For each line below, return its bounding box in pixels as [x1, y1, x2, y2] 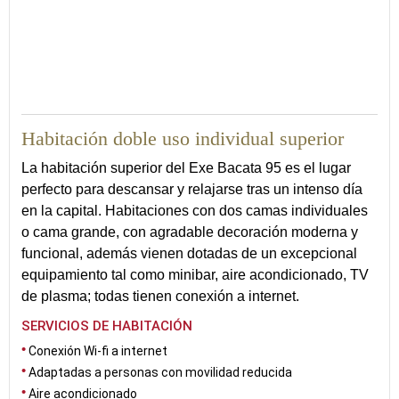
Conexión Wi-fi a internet [28, 344, 167, 358]
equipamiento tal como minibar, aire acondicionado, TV [21, 267, 369, 282]
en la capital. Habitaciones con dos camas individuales [21, 203, 368, 218]
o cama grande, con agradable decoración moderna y [21, 224, 358, 240]
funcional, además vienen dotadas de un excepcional [21, 246, 357, 261]
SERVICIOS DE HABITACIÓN [21, 318, 192, 334]
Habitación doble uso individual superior [21, 127, 344, 150]
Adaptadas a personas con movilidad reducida [28, 365, 292, 379]
